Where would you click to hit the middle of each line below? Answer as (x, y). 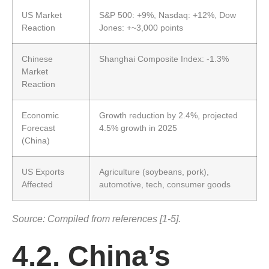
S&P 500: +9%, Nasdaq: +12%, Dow (168, 15)
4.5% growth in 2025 (138, 128)
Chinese (37, 59)
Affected (37, 184)
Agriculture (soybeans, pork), (154, 171)
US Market (42, 15)
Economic (40, 115)
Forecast (38, 128)
